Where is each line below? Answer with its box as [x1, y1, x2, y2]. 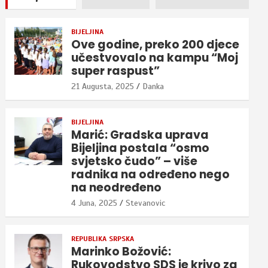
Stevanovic [126, 197, 166, 208]
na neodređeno [71, 179, 162, 196]
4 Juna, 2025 [71, 197, 118, 208]
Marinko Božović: [71, 243, 172, 260]
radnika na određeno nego [71, 166, 230, 182]
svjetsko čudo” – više [71, 153, 198, 169]
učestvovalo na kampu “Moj [71, 49, 239, 66]
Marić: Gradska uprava [71, 126, 209, 143]
